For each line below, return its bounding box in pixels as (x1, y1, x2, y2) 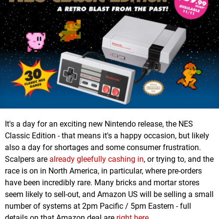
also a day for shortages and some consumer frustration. (5, 143, 201, 153)
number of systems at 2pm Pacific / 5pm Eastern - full (5, 201, 191, 211)
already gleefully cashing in (49, 154, 144, 164)
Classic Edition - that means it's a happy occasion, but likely (5, 131, 209, 141)
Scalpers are (5, 154, 49, 164)
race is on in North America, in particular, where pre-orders (5, 166, 202, 176)
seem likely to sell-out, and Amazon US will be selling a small (5, 190, 214, 199)
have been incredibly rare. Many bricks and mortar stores (5, 178, 199, 188)
